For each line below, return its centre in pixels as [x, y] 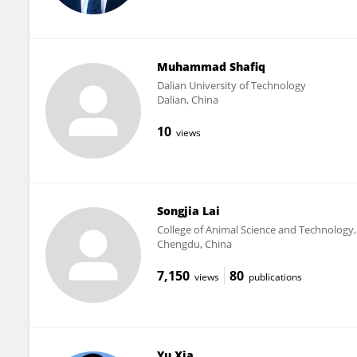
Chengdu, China [194, 243]
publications [275, 277]
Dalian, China [187, 99]
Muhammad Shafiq [211, 66]
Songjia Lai [188, 210]
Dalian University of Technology [231, 85]
